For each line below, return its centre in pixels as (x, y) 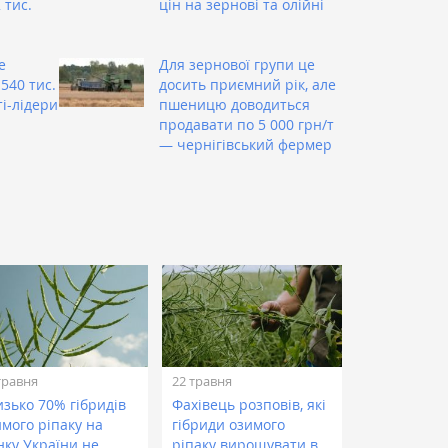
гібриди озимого (229, 425)
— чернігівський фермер (245, 145)
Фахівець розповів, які (249, 405)
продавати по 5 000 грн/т (246, 125)
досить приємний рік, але (247, 85)
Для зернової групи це (237, 65)
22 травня (202, 380)
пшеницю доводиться (234, 105)
